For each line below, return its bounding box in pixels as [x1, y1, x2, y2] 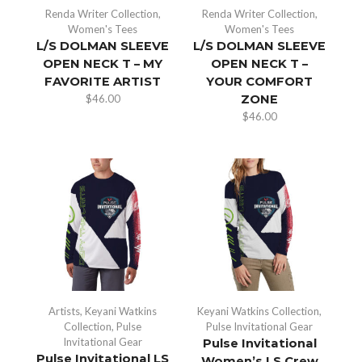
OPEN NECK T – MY [43, 56, 162, 71]
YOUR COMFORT [206, 74, 313, 89]
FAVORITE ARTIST [44, 74, 161, 89]
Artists [48, 304, 80, 318]
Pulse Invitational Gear [206, 319, 313, 333]
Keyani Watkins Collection [197, 304, 319, 318]
